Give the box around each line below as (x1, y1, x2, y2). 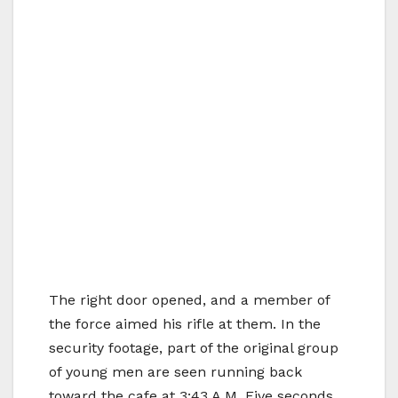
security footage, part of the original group (49, 338, 338, 356)
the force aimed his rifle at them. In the (49, 314, 321, 332)
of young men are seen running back (49, 362, 302, 380)
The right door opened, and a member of (49, 291, 330, 308)
